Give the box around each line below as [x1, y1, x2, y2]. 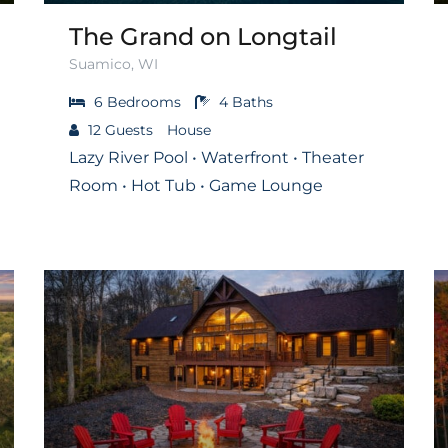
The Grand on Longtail [69, 21, 337, 51]
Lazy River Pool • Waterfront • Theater [69, 147, 364, 167]
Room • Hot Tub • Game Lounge [69, 175, 323, 195]
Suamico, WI [69, 54, 158, 73]
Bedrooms [107, 92, 181, 111]
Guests [105, 120, 153, 139]
